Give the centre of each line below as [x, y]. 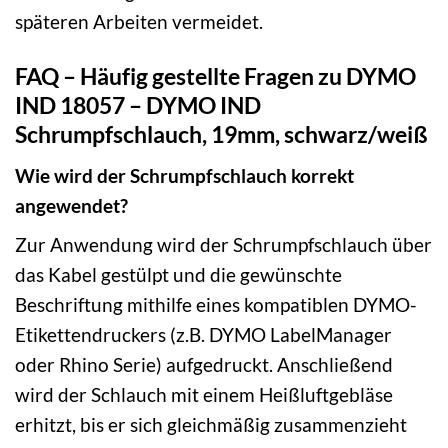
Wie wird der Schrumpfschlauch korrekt [184, 175]
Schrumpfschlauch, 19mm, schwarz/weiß [221, 134]
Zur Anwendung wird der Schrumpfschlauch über [223, 245]
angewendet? [71, 205]
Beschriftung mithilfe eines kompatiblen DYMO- [216, 305]
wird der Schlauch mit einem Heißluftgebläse [204, 395]
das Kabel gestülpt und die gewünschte [178, 275]
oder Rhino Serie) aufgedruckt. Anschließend [204, 365]
